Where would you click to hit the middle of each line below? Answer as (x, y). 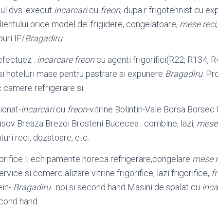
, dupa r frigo (143, 10)
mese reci (198, 24)
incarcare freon (66, 60)
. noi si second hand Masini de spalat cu (126, 187)
